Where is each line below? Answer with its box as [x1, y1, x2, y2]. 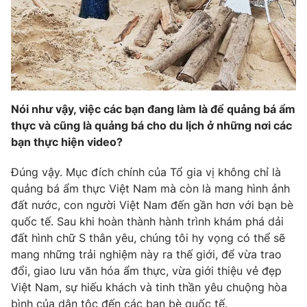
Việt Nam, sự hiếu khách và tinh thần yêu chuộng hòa [11, 280, 287, 294]
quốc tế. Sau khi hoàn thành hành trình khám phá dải [11, 214, 284, 228]
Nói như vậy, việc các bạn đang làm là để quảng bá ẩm [11, 101, 295, 116]
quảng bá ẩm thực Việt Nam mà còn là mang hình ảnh [11, 181, 290, 195]
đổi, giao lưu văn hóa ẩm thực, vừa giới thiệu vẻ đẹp [11, 263, 282, 278]
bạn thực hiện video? [11, 134, 123, 149]
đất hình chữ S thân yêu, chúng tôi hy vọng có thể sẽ [11, 230, 285, 245]
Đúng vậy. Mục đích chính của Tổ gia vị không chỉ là [11, 164, 281, 179]
